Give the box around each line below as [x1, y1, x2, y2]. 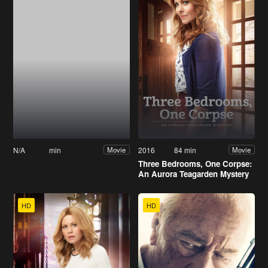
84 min [174, 144, 197, 155]
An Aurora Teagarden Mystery [138, 167, 249, 179]
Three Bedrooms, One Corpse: [138, 157, 252, 169]
